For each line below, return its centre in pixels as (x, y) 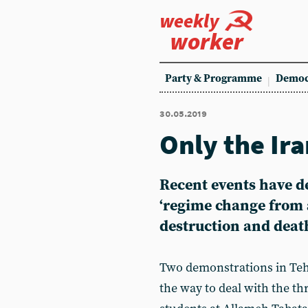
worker (207, 41)
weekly (189, 21)
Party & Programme (213, 79)
